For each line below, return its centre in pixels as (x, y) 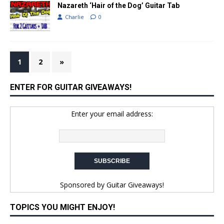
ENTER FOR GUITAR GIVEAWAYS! (71, 87)
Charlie (74, 17)
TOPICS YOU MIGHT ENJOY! (62, 207)
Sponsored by (83, 185)
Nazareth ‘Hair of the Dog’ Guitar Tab (118, 6)
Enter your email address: (112, 114)
